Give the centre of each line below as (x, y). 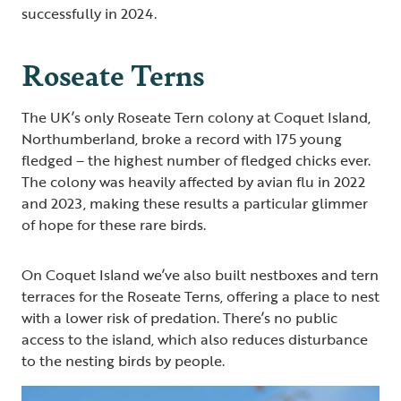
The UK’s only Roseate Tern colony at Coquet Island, (196, 118)
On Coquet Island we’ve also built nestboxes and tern (200, 275)
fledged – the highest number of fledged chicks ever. (196, 161)
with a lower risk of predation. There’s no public (179, 318)
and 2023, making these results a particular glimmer (195, 204)
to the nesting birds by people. (123, 361)
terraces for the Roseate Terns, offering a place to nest (200, 297)
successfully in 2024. (89, 14)
